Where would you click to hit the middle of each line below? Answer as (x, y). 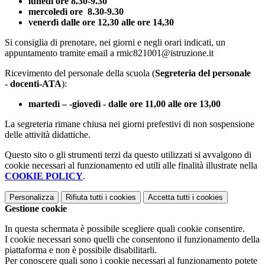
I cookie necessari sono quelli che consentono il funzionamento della (132, 240)
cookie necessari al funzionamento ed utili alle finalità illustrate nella (131, 166)
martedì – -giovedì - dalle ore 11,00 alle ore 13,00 (125, 104)
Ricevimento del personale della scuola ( (80, 73)
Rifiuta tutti (84, 198)
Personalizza (32, 198)
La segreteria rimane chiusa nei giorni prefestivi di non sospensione (130, 124)
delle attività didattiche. (48, 135)
